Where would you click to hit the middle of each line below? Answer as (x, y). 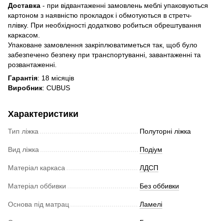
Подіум (151, 149)
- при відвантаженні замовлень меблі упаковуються (124, 5)
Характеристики (43, 114)
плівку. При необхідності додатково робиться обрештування (105, 25)
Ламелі (151, 204)
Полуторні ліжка (165, 131)
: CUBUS (56, 88)
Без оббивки (159, 186)
